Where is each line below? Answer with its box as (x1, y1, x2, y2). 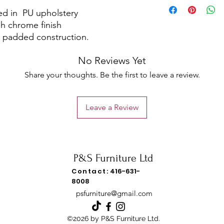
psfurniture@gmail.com (76, 188, 152, 198)
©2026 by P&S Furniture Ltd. (66, 214, 162, 222)
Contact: (71, 166, 109, 176)
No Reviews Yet (78, 54, 146, 66)
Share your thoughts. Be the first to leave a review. (24, 69, 200, 79)
